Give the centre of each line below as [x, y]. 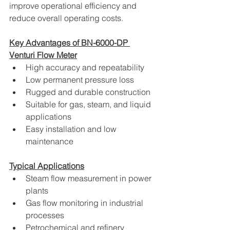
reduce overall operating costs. [66, 18]
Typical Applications [47, 166]
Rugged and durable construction [88, 92]
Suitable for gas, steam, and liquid [89, 104]
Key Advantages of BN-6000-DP [70, 43]
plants [37, 190]
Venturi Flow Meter [43, 55]
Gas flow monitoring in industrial [85, 203]
